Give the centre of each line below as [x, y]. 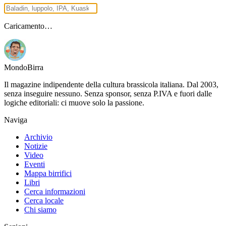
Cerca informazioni [55, 191]
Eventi [35, 164]
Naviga [16, 120]
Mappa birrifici [48, 173]
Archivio [38, 137]
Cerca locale [44, 200]
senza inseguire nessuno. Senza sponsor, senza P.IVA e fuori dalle [108, 93]
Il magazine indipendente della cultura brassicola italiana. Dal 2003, [111, 84]
